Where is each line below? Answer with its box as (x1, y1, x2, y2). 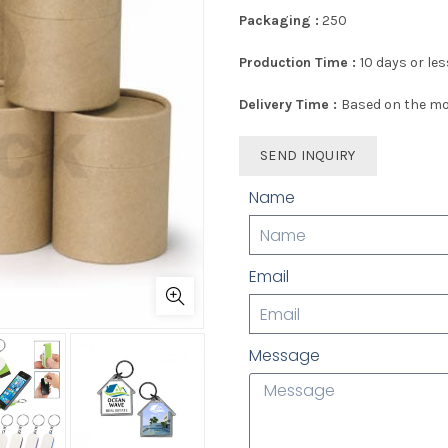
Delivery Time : (239, 96, 341, 113)
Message (249, 344, 320, 367)
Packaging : (239, 12, 319, 29)
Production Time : (239, 54, 360, 71)
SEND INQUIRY (260, 147, 356, 164)
